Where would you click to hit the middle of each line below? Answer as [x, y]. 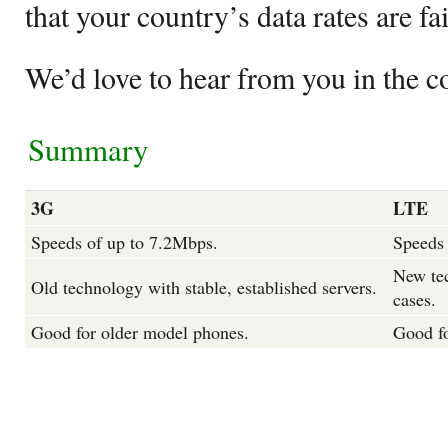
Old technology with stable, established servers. [204, 287]
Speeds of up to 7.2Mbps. [124, 242]
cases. [414, 299]
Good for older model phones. [140, 332]
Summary [88, 149]
